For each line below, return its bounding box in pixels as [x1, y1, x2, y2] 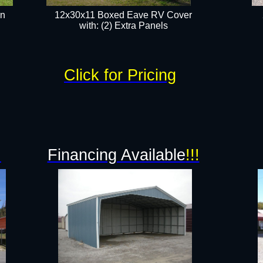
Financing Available [47, 146, 186, 164]
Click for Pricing [64, 66, 176, 84]
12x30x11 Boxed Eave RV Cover [55, 10, 192, 20]
